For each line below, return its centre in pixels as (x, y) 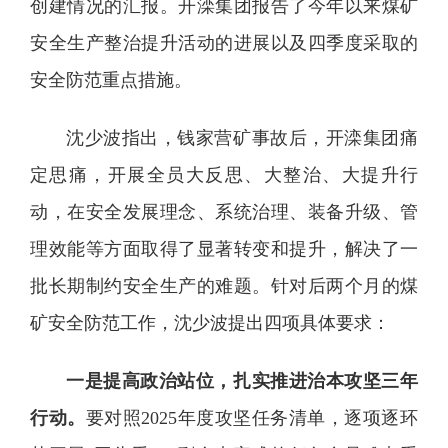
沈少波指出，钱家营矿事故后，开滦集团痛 (242, 137)
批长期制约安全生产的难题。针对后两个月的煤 (224, 285)
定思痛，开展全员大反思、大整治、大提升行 (224, 174)
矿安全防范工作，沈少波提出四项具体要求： (210, 322)
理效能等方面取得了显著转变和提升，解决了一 (224, 248)
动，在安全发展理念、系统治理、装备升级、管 (224, 211)
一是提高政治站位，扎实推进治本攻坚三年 (242, 380)
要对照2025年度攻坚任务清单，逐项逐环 (252, 417)
